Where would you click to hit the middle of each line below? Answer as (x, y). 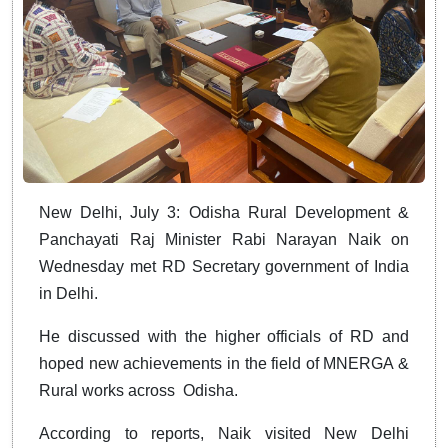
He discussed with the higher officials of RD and (224, 336)
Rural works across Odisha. (138, 390)
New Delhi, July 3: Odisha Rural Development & (224, 212)
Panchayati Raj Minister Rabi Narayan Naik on (224, 239)
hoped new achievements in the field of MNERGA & (224, 363)
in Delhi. (68, 293)
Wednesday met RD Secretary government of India (224, 266)
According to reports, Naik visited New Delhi (224, 433)
